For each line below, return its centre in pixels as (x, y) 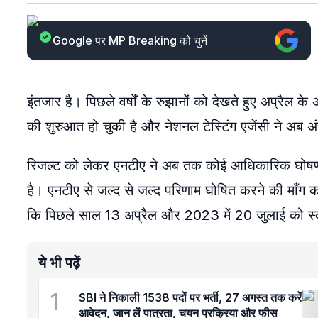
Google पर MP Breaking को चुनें (130, 40)
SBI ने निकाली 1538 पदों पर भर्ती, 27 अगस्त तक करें (190, 297)
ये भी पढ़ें (59, 263)
